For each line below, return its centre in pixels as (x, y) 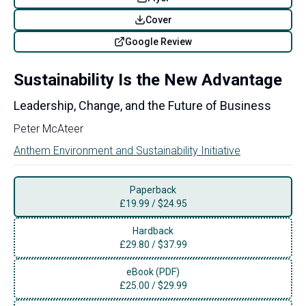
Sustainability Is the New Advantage (148, 80)
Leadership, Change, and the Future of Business (142, 105)
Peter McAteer (48, 128)
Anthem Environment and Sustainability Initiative (127, 150)
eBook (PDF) (153, 272)
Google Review (158, 41)
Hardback (153, 231)
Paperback (153, 190)
